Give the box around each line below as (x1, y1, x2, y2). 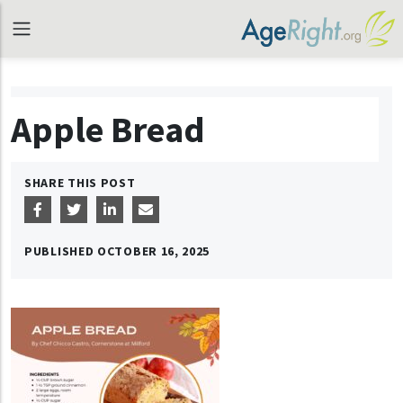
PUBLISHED (24, 243, 97, 259)
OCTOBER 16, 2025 (97, 243, 210, 259)
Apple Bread (11, 107, 205, 152)
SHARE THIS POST (24, 175, 136, 191)
